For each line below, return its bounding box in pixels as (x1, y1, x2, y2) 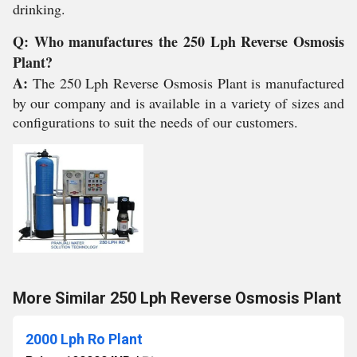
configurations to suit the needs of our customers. (13, 112, 298, 131)
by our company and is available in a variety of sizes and (13, 93, 344, 112)
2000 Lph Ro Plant (25, 331, 143, 347)
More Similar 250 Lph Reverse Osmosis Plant (13, 288, 341, 308)
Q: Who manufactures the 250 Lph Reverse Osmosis (13, 31, 344, 52)
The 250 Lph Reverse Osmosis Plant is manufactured (32, 73, 344, 92)
